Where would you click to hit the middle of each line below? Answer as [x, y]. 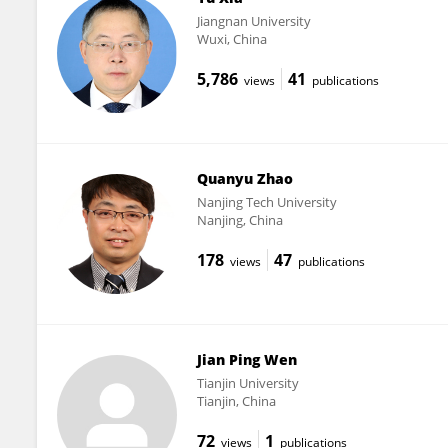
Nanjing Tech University [266, 201]
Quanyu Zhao [244, 178]
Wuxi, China [231, 38]
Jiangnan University [253, 20]
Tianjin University [247, 382]
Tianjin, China [236, 400]
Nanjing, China [239, 219]
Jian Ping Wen [246, 359]
